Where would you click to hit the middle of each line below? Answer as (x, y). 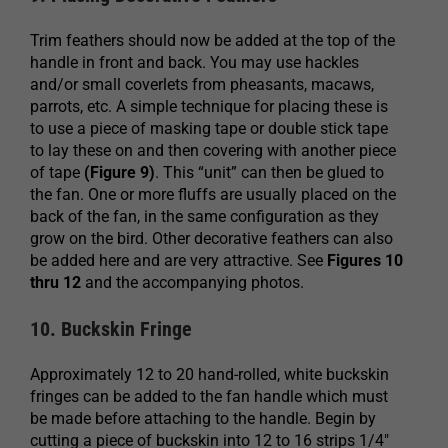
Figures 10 (365, 260)
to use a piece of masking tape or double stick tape (209, 128)
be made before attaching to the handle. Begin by (203, 418)
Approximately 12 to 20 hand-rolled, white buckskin (209, 374)
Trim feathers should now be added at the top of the (212, 40)
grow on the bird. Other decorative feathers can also (211, 238)
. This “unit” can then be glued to (269, 172)
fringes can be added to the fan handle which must (209, 396)
